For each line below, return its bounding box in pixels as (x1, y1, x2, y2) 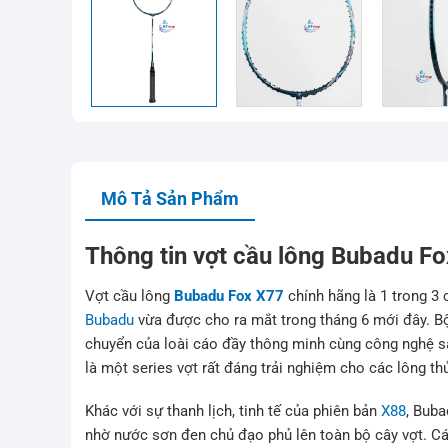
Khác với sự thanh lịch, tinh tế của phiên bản (85, 402, 382, 421)
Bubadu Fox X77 (174, 286, 285, 305)
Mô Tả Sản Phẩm (101, 187, 240, 209)
